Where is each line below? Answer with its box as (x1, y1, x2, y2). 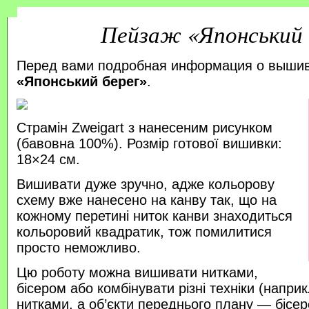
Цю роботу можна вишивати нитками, (16, 264, 258, 280)
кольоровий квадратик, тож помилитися (16, 224, 272, 240)
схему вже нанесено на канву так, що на (16, 192, 277, 208)
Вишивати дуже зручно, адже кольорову (16, 177, 275, 192)
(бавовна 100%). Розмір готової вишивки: (16, 136, 282, 152)
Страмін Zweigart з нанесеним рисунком (16, 120, 272, 136)
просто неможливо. (16, 240, 141, 256)
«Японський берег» (16, 73, 147, 89)
